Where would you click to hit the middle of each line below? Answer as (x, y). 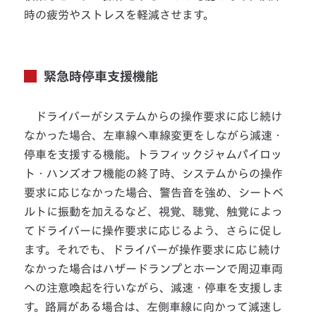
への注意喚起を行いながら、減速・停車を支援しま (154, 288)
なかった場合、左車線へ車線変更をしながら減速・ (154, 136)
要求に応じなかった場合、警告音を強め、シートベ (154, 193)
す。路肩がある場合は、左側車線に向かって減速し (153, 307)
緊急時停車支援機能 (101, 77)
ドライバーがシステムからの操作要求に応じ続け (153, 117)
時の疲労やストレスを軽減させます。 (120, 15)
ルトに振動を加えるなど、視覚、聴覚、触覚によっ (154, 212)
